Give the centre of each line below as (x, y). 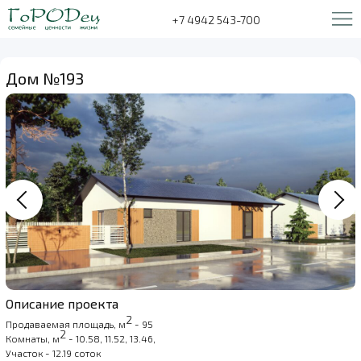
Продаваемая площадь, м (66, 324)
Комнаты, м (33, 339)
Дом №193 (45, 78)
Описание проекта (62, 304)
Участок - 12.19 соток (53, 353)
